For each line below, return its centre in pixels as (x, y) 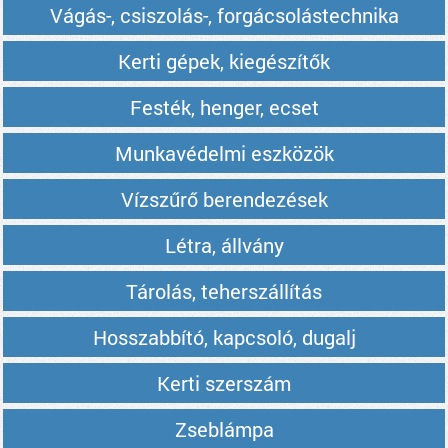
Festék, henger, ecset (224, 107)
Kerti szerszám (224, 383)
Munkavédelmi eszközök (224, 153)
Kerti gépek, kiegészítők (224, 61)
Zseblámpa (224, 429)
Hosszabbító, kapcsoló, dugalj (224, 337)
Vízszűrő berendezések (224, 199)
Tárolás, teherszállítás (224, 291)
